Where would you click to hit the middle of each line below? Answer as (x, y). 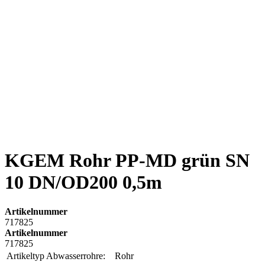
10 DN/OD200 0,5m (83, 182)
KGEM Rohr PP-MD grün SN (127, 161)
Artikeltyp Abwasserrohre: (56, 256)
